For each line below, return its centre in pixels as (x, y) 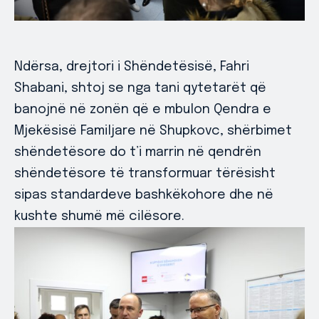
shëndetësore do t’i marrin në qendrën (138, 152)
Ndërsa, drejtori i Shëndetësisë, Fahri (132, 67)
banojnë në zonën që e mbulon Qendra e (143, 109)
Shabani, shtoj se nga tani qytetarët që (140, 88)
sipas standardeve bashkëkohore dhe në (144, 195)
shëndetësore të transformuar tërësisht (145, 173)
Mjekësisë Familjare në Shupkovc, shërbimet (153, 131)
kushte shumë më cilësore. (99, 216)
